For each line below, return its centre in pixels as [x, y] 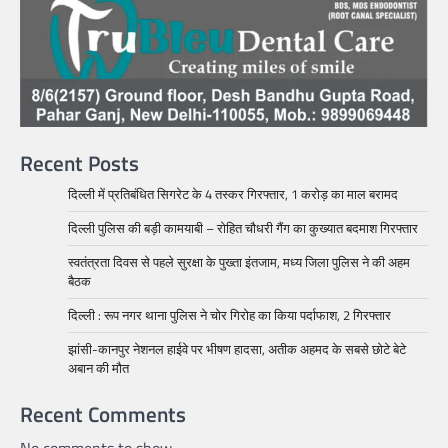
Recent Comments [103, 413]
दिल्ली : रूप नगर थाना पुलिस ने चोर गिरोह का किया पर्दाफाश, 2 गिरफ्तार [229, 314]
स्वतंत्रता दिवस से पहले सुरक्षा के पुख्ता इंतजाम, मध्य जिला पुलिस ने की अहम [239, 261]
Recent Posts [79, 162]
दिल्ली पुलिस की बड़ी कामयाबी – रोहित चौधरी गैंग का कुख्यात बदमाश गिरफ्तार [243, 227]
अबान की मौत [98, 367]
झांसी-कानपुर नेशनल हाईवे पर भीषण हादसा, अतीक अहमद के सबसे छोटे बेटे [237, 348]
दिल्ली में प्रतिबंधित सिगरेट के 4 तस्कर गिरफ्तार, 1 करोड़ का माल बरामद [233, 193]
